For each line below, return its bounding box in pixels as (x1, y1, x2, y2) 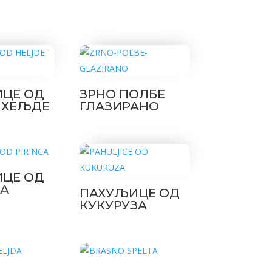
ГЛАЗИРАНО (79, 99, 159, 114)
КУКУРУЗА (79, 198, 147, 213)
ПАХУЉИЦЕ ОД (79, 186, 180, 201)
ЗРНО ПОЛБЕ (79, 87, 165, 102)
